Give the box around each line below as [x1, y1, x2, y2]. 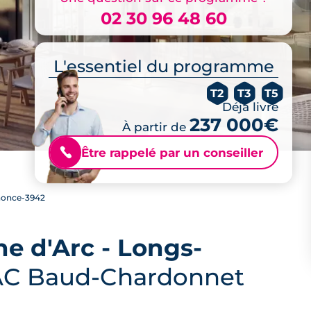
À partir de [122, 120, 190, 134]
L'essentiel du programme [53, 56, 274, 76]
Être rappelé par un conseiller [81, 145, 263, 160]
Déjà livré [222, 100, 278, 114]
